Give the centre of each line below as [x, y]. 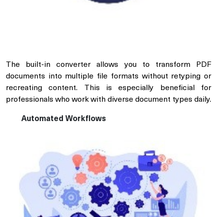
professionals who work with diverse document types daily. [108, 100]
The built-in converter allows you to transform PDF [108, 65]
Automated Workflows [64, 119]
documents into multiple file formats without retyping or [108, 76]
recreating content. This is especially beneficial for [108, 88]
